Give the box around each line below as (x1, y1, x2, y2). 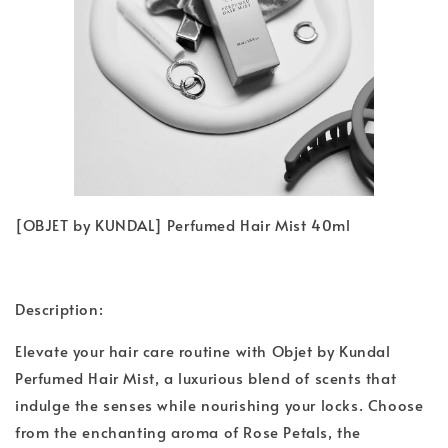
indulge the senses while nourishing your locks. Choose (15, 394, 424, 416)
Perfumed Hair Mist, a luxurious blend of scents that (15, 367, 397, 389)
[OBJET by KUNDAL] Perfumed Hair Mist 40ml (15, 214, 351, 236)
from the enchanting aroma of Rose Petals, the (15, 421, 362, 443)
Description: (15, 298, 104, 320)
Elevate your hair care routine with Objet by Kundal (15, 340, 391, 362)
